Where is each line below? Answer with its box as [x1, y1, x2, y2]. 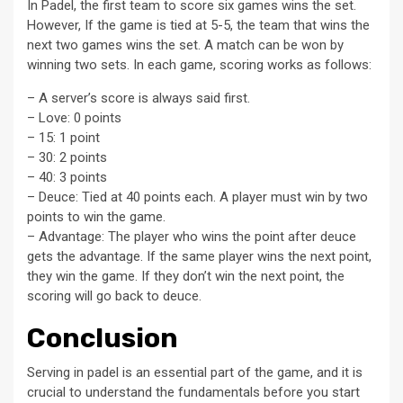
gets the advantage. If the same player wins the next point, [27, 247, 372, 264]
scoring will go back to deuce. [27, 287, 201, 304]
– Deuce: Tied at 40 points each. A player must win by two [27, 188, 368, 205]
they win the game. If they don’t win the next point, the [27, 267, 345, 284]
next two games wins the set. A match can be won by [27, 36, 344, 53]
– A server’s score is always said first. [27, 89, 250, 106]
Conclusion [27, 321, 178, 354]
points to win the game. [27, 208, 166, 225]
